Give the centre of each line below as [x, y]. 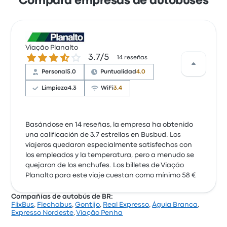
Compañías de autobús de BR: [62, 197]
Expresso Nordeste [43, 213]
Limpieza [55, 88]
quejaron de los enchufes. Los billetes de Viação [105, 165]
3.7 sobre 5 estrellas [63, 57]
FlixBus [23, 205]
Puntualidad [119, 72]
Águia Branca [175, 205]
